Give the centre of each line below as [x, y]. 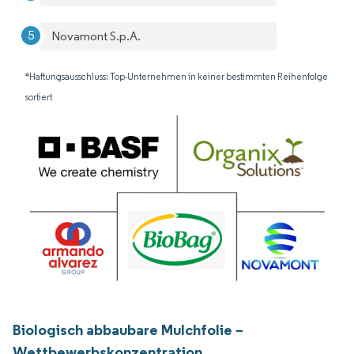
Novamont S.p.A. [96, 36]
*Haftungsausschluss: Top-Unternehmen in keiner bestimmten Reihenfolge [177, 76]
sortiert [39, 97]
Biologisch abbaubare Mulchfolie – [128, 330]
